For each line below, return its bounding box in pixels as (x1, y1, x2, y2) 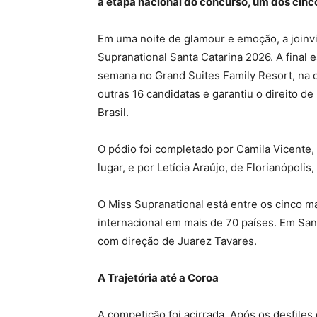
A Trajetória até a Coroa (98, 271, 219, 285)
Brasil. (98, 105, 129, 120)
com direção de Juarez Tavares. (98, 234, 257, 248)
